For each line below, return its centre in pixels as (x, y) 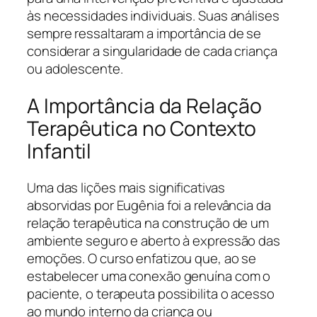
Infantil (59, 151)
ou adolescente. (75, 68)
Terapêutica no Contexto (142, 128)
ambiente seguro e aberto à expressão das (154, 241)
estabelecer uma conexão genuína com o (149, 276)
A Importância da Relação (144, 105)
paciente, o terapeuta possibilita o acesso (151, 294)
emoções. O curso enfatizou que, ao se (142, 259)
